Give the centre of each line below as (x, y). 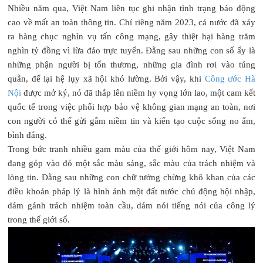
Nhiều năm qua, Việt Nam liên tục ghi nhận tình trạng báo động (131, 8)
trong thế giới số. (39, 219)
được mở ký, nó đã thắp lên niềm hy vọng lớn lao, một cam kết (139, 92)
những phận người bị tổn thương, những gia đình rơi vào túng (131, 64)
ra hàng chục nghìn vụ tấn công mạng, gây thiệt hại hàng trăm (131, 36)
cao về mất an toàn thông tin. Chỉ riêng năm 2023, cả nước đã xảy (131, 22)
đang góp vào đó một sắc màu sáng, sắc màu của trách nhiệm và (131, 163)
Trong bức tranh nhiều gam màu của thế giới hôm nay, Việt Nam (131, 149)
